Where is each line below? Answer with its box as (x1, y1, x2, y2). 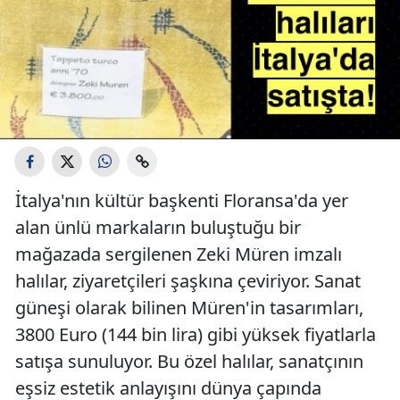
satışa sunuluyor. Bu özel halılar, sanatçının (15, 349, 363, 373)
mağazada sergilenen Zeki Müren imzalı (15, 242, 342, 266)
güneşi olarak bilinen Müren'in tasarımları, (15, 296, 363, 320)
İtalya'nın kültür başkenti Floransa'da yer (15, 188, 348, 212)
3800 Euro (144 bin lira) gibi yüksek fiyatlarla (15, 322, 376, 346)
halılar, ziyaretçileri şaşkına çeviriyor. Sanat (15, 269, 361, 293)
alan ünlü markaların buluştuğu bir (15, 215, 301, 239)
